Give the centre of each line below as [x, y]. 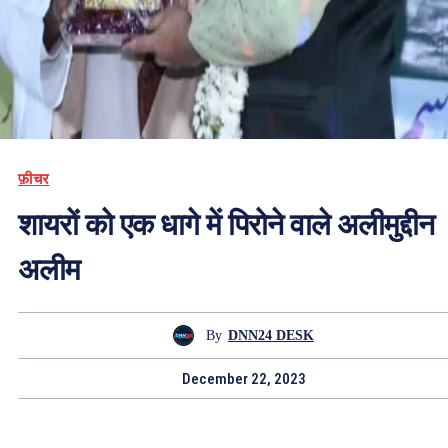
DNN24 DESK [271, 335]
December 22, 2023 [244, 379]
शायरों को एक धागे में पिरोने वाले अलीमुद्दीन [226, 225]
